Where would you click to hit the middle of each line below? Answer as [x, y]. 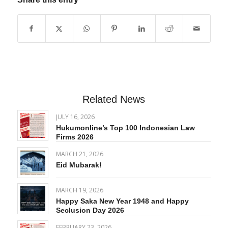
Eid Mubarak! [79, 165]
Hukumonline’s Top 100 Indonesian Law [125, 128]
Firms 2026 [75, 137]
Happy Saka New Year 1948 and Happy [122, 201]
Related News [114, 99]
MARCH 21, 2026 [79, 154]
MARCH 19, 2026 [79, 190]
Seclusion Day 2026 [90, 210]
